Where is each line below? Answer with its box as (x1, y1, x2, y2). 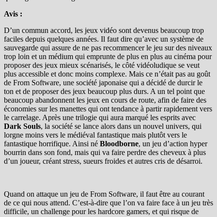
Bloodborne (100, 139, 139, 148)
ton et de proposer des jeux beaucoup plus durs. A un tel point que (4, 87, 205, 95)
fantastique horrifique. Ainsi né (4, 139, 100, 148)
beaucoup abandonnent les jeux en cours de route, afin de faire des (4, 95, 206, 104)
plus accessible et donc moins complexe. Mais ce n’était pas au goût (4, 69, 210, 78)
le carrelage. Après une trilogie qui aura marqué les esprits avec (4, 113, 196, 122)
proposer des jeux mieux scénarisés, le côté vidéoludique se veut (4, 61, 200, 69)
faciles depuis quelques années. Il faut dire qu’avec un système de (4, 34, 203, 43)
